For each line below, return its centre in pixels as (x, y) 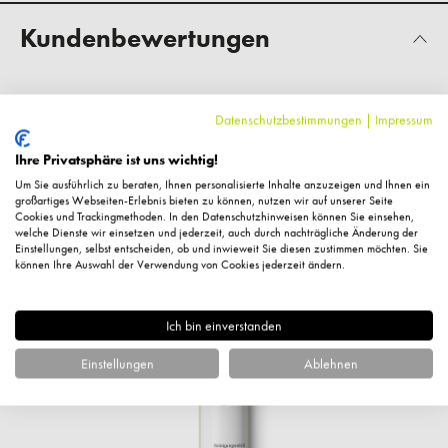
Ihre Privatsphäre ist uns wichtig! (116, 159)
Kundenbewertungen (145, 38)
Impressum (404, 119)
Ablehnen (331, 363)
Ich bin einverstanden (224, 325)
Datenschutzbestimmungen (288, 119)
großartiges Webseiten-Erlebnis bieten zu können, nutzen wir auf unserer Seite (204, 200)
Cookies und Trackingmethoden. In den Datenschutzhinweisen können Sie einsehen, (214, 216)
